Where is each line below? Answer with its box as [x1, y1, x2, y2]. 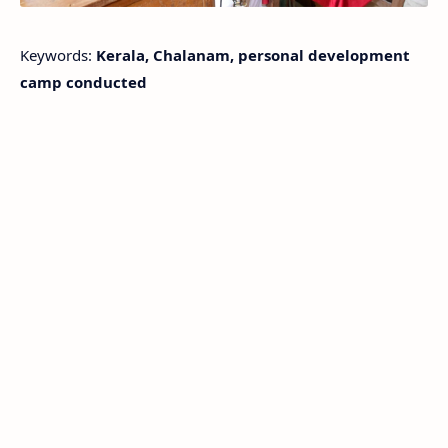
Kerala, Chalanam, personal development [96, 45, 410, 66]
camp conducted [20, 72, 147, 93]
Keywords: [20, 45, 96, 66]
